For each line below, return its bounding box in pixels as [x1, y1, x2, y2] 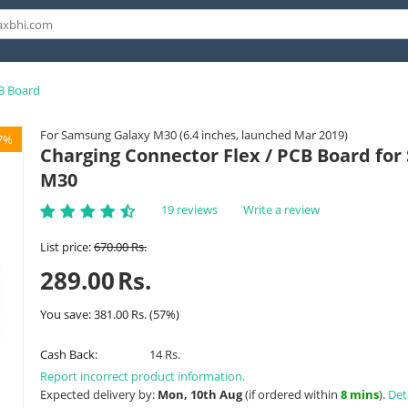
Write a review [243, 201, 320, 218]
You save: [40, 305, 94, 322]
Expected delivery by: [40, 385, 158, 403]
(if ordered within [242, 385, 341, 403]
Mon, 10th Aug [158, 385, 242, 403]
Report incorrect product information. [40, 367, 245, 384]
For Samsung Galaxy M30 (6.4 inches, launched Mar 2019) [40, 127, 348, 143]
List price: [40, 238, 91, 255]
